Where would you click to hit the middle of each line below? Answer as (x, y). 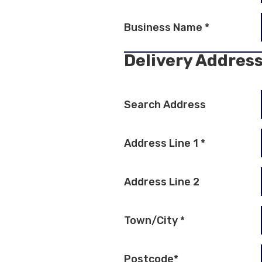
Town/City (152, 221)
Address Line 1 (162, 144)
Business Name (164, 28)
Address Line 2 (162, 182)
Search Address (165, 105)
